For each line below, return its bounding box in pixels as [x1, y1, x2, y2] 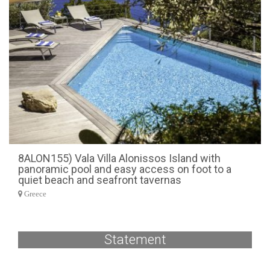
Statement [104, 232, 166, 247]
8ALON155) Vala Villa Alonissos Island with [18, 152, 221, 165]
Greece [22, 190, 46, 198]
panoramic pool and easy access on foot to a [18, 163, 231, 175]
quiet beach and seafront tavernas [18, 174, 181, 186]
